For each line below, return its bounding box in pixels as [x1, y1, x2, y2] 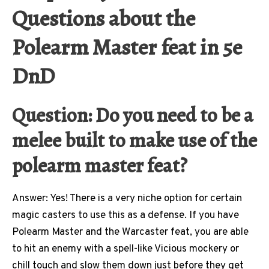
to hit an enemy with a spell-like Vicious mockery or [12, 243, 239, 256]
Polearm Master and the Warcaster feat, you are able [12, 226, 249, 240]
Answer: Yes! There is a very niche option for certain [12, 192, 242, 206]
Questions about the [12, 3, 195, 34]
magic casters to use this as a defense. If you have [12, 209, 239, 223]
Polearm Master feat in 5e [12, 32, 242, 63]
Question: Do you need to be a [12, 101, 253, 129]
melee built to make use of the [12, 127, 257, 154]
